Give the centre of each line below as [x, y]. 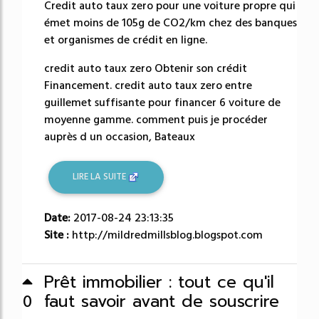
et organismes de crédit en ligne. [126, 40]
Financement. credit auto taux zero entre [148, 85]
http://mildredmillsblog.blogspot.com [167, 235]
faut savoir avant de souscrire [162, 301]
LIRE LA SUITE [101, 177]
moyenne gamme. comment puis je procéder [156, 120]
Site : [58, 235]
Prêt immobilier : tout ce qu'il [159, 282]
